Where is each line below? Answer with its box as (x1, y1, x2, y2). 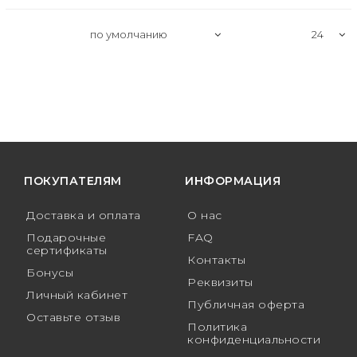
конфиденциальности (187, 332, 320, 347)
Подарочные (26, 230, 106, 245)
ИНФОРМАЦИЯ (185, 174, 280, 189)
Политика (187, 320, 247, 335)
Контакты (187, 253, 245, 268)
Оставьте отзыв (26, 310, 120, 325)
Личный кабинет (26, 288, 127, 303)
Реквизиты (187, 275, 253, 290)
